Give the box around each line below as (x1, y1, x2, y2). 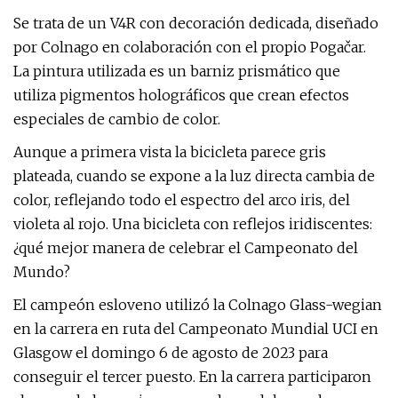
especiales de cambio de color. (13, 110, 220, 128)
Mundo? (13, 263, 70, 281)
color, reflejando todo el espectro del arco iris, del (13, 191, 350, 209)
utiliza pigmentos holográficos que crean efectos (13, 86, 349, 104)
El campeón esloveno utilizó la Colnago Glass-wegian (13, 296, 382, 314)
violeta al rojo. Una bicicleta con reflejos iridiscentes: (13, 215, 372, 233)
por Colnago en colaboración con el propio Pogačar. (13, 38, 366, 56)
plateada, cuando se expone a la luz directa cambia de (13, 167, 375, 185)
